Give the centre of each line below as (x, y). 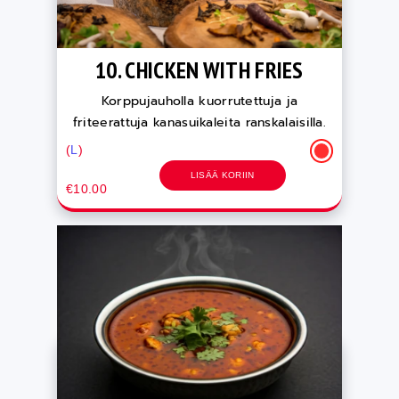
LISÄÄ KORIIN (222, 175)
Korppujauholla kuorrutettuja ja (199, 102)
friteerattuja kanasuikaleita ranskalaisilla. (199, 123)
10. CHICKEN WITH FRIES (199, 70)
